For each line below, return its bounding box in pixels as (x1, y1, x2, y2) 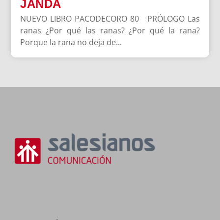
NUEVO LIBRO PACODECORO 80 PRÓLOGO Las (20, 13, 200, 25)
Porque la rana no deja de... (20, 37, 122, 48)
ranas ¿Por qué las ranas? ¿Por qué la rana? (20, 25, 200, 36)
